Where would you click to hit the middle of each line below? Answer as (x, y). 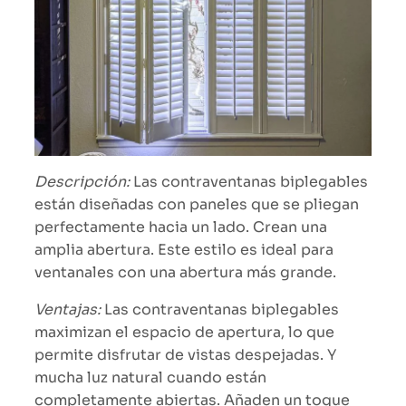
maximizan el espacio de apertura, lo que (184, 332)
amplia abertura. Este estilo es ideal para (184, 249)
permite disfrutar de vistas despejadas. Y (185, 354)
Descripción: (82, 181)
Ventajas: (68, 309)
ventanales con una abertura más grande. (185, 272)
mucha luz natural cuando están (150, 377)
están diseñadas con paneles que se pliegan (197, 204)
